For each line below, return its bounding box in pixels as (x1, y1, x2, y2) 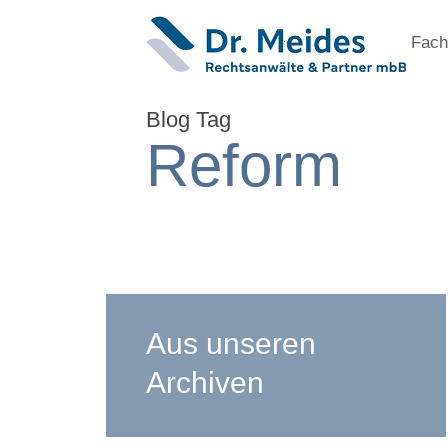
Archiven (146, 366, 264, 399)
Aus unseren (146, 327, 316, 360)
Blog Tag (146, 107, 231, 132)
